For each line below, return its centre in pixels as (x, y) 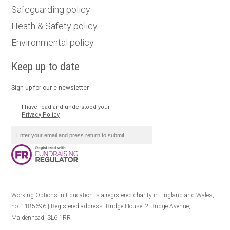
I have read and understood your (66, 107)
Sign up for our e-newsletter (50, 88)
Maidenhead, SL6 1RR (41, 217)
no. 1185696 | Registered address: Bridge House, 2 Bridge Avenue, (101, 206)
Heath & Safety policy (55, 26)
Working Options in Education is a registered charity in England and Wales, (113, 195)
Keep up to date (46, 66)
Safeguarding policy (51, 9)
